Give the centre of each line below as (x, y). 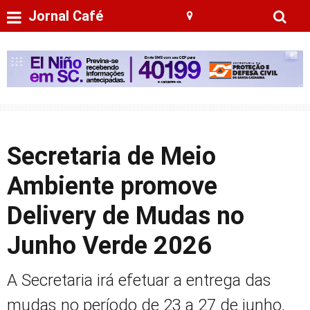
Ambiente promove (112, 186)
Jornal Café (66, 16)
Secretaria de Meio (111, 156)
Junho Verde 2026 (109, 246)
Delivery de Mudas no (126, 216)
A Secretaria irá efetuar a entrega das (139, 280)
